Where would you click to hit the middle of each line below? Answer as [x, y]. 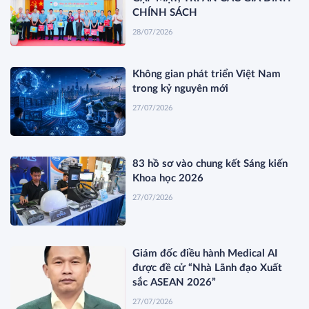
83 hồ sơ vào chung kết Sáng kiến [210, 163]
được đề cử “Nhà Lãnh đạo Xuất [208, 268]
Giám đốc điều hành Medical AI [205, 254]
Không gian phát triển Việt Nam [207, 74]
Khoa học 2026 [168, 178]
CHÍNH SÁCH [165, 13]
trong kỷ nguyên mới [181, 88]
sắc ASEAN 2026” [175, 283]
